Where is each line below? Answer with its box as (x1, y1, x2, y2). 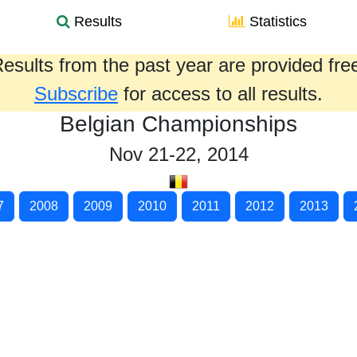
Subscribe (34, 83, 118, 104)
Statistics (245, 14, 307, 29)
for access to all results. (118, 83, 323, 104)
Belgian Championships (60, 112, 297, 136)
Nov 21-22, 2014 (108, 143, 249, 165)
